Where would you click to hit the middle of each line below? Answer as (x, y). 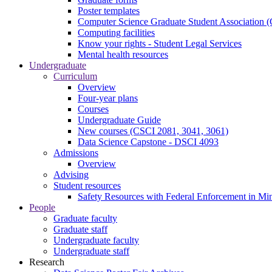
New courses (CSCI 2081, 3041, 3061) (153, 131)
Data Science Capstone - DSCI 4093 (148, 142)
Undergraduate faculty (96, 240)
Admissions (76, 153)
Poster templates (109, 11)
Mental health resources (123, 54)
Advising (71, 175)
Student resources (87, 185)
